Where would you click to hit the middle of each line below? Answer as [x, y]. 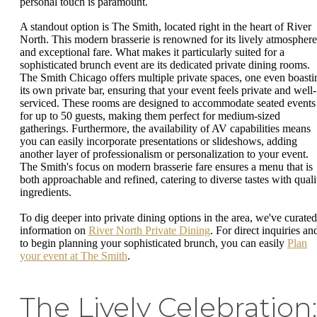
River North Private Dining [149, 230]
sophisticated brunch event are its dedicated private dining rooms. [165, 65]
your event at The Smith [74, 255]
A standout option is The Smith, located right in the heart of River [166, 27]
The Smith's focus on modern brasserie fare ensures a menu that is [166, 167]
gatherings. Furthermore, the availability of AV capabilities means [165, 129]
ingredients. [46, 192]
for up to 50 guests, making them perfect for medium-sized [150, 116]
